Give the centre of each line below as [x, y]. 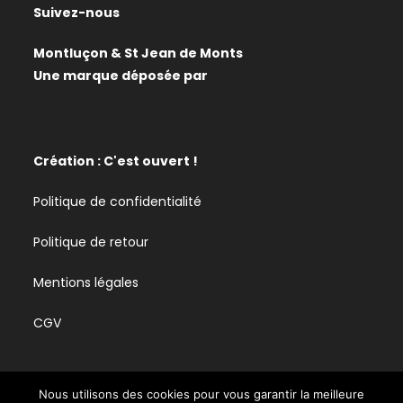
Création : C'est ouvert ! [116, 161]
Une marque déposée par [121, 76]
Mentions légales [86, 283]
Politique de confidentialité [118, 202]
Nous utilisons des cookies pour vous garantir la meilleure [201, 394]
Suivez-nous [77, 13]
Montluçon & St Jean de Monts [139, 54]
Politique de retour [91, 242]
